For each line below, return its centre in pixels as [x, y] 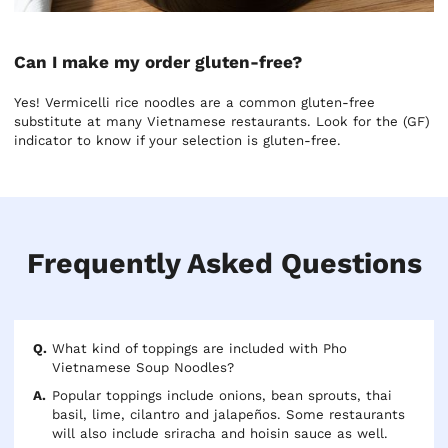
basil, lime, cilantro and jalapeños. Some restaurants [229, 415]
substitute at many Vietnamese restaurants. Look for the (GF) [222, 121]
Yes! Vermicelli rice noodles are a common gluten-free [195, 102]
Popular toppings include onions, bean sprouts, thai [222, 396]
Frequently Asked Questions [224, 262]
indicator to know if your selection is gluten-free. [178, 140]
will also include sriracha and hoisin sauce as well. [220, 434]
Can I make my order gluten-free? [158, 61]
